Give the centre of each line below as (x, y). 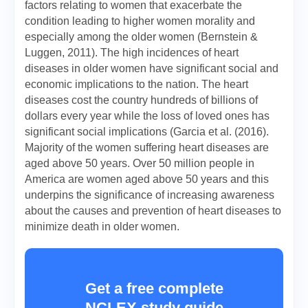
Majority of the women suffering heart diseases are (147, 147)
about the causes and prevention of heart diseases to (153, 211)
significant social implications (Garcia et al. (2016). (147, 132)
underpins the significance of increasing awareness (150, 195)
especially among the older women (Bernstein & (141, 37)
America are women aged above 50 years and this (147, 179)
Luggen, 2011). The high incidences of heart (132, 53)
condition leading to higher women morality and (140, 21)
